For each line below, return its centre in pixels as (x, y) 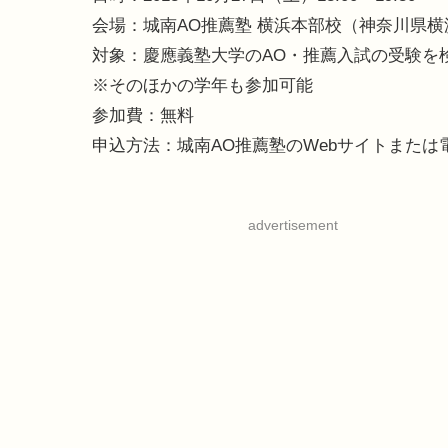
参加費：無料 (143, 116)
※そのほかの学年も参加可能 (202, 86)
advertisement (292, 225)
